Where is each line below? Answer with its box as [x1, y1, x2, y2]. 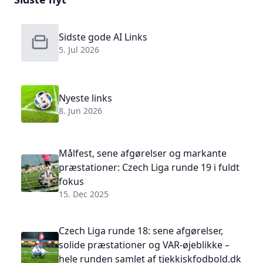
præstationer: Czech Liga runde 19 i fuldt [59, 161, 240, 174]
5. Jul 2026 [59, 44, 99, 55]
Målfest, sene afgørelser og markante [59, 147, 227, 160]
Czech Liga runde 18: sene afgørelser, [59, 224, 223, 237]
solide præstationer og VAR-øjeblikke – [59, 238, 230, 251]
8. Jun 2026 [59, 105, 102, 116]
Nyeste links [59, 92, 112, 104]
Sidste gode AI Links [59, 31, 147, 43]
